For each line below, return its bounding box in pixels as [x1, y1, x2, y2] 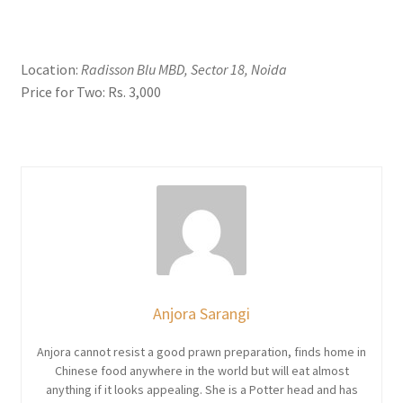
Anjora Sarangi [153, 302, 250, 324]
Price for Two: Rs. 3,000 [20, 82, 161, 101]
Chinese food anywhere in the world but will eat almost [54, 362, 349, 379]
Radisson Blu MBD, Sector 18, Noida [80, 59, 287, 78]
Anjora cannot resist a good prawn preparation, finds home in [37, 343, 366, 360]
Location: [20, 59, 81, 78]
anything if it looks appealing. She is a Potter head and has [45, 381, 358, 398]
